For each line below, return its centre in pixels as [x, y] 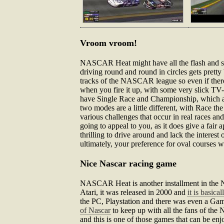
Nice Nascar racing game [128, 163]
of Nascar [95, 210]
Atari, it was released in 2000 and [134, 192]
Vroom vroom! [108, 43]
